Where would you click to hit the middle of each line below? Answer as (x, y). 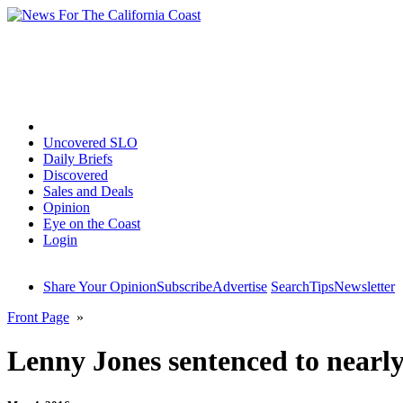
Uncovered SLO (90, 143)
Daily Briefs (78, 159)
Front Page (38, 317)
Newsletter (364, 287)
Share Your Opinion (100, 287)
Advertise (240, 287)
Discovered (76, 175)
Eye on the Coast (92, 224)
